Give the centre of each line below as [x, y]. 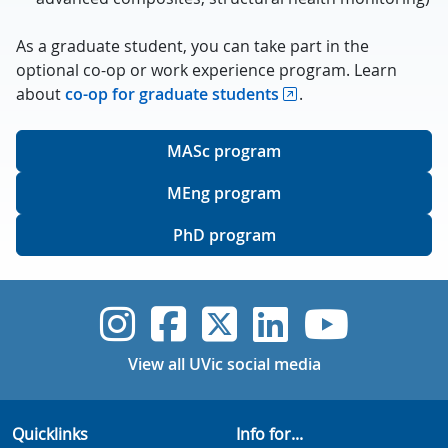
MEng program [224, 193]
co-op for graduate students [172, 94]
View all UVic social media [224, 364]
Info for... [269, 434]
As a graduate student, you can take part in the [192, 46]
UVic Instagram [278, 323]
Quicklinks [50, 434]
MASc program [224, 151]
